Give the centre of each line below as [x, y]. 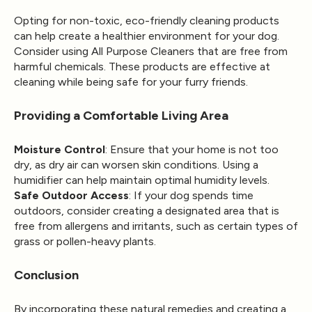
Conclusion [46, 275]
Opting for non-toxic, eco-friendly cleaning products [147, 20]
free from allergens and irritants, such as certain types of [156, 226]
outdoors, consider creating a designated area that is [147, 210]
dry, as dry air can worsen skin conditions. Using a [136, 164]
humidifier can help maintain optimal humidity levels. [142, 180]
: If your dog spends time [191, 195]
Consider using [51, 51]
